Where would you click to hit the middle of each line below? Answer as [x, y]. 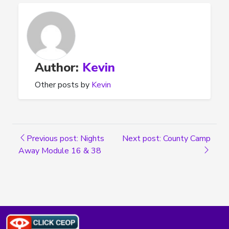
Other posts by [63, 85]
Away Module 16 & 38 [60, 151]
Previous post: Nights [65, 138]
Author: [59, 67]
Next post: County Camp [166, 138]
